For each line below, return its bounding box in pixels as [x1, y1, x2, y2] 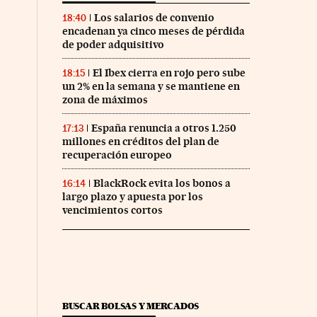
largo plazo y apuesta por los [62, 190, 203, 204]
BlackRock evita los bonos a [93, 177, 231, 190]
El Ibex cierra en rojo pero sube [92, 67, 246, 80]
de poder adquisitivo [62, 38, 164, 52]
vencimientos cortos [62, 204, 163, 217]
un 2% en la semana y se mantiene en [62, 80, 240, 93]
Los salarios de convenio [93, 11, 214, 25]
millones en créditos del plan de [62, 135, 219, 149]
